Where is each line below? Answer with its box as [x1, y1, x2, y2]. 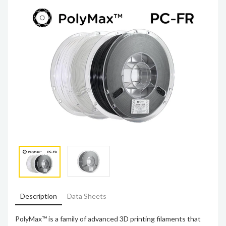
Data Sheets [67, 191, 106, 200]
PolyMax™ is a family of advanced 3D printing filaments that [15, 214, 201, 223]
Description [20, 191, 57, 200]
